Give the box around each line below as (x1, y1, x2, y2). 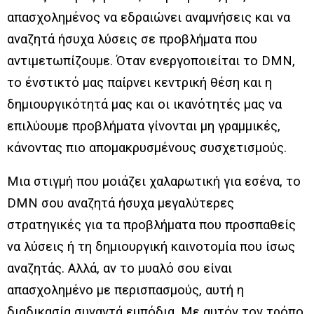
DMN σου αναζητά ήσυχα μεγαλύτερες (7, 196, 234, 212)
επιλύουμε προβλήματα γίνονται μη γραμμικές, (7, 118, 280, 135)
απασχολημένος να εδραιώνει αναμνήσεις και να (7, 10, 290, 26)
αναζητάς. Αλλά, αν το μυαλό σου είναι (7, 261, 232, 277)
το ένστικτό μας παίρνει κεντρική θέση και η (7, 75, 272, 91)
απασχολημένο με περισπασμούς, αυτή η (7, 282, 244, 299)
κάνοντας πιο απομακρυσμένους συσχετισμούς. (7, 140, 287, 156)
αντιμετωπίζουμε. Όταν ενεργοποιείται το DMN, (7, 53, 295, 69)
